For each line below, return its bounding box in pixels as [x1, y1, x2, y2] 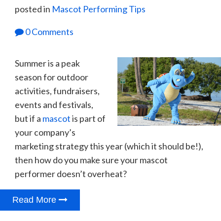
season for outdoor [15, 71, 88, 82]
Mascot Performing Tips [52, 3, 146, 14]
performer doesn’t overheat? [15, 168, 128, 179]
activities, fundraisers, [15, 85, 100, 96]
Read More [12, 194, 59, 205]
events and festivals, [15, 99, 93, 110]
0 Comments [24, 26, 74, 37]
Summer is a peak [15, 57, 80, 69]
